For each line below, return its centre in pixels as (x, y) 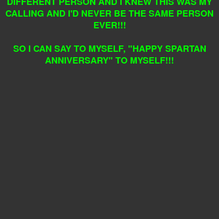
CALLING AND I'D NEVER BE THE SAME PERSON (109, 13)
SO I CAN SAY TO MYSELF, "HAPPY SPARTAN (109, 49)
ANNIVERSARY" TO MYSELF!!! (109, 60)
